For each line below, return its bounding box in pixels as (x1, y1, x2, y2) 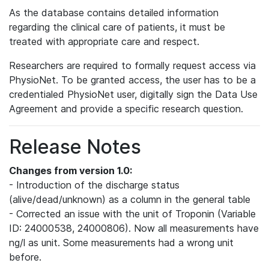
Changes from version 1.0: (9, 165, 132, 177)
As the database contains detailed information (9, 7, 219, 19)
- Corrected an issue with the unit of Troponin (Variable (9, 208, 256, 220)
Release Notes (9, 135, 141, 159)
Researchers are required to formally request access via (9, 59, 256, 71)
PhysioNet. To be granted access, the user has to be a (9, 74, 256, 86)
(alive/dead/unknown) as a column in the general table (9, 193, 250, 205)
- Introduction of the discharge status (9, 179, 180, 191)
